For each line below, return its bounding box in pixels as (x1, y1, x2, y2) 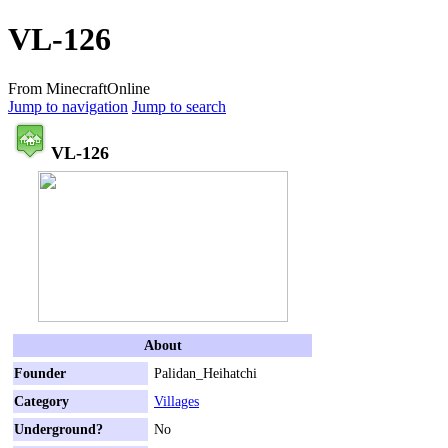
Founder (14, 364, 66, 381)
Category (14, 392, 69, 409)
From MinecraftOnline (8, 79, 150, 97)
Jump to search (132, 97, 226, 115)
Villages (154, 392, 199, 409)
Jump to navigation (8, 97, 128, 115)
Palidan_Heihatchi (154, 364, 257, 381)
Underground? (14, 420, 103, 437)
